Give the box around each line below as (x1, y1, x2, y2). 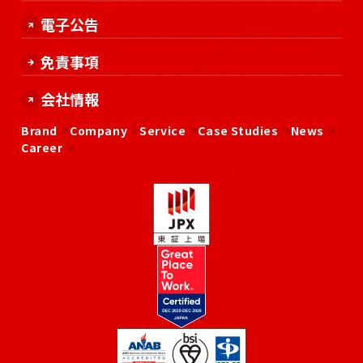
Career (21, 139, 63, 156)
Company (70, 122, 128, 139)
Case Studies (198, 122, 279, 139)
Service (139, 122, 186, 139)
